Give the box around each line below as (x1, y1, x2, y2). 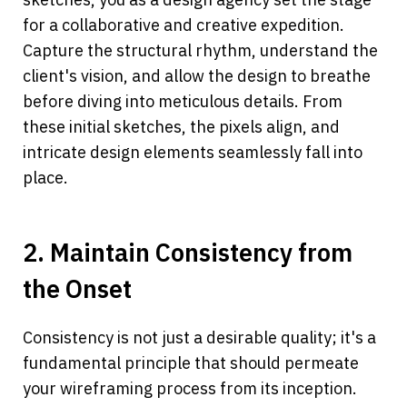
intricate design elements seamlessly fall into (23, 142, 362, 164)
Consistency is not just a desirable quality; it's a (23, 327, 376, 349)
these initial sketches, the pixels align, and (23, 116, 340, 138)
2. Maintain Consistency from (23, 236, 352, 269)
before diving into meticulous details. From (23, 91, 342, 113)
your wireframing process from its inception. (23, 378, 357, 400)
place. (23, 167, 68, 189)
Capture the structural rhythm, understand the (23, 40, 378, 62)
